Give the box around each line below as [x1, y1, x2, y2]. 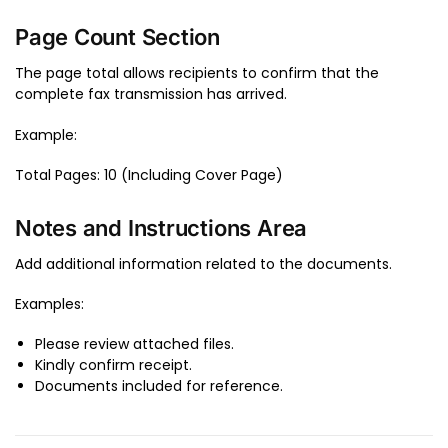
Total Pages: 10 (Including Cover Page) [15, 165, 283, 186]
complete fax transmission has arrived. [15, 84, 287, 105]
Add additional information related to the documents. [15, 253, 392, 274]
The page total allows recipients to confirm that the [15, 63, 379, 84]
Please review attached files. [35, 334, 234, 355]
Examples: [15, 293, 84, 314]
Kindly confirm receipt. [35, 355, 192, 376]
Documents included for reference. [35, 376, 283, 397]
